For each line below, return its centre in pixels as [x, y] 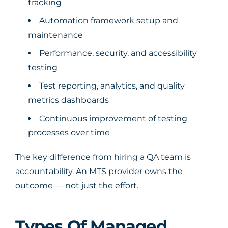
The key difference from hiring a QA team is [103, 157]
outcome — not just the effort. [77, 186]
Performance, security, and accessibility [118, 53]
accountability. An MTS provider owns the [99, 171]
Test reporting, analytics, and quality [112, 86]
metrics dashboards [68, 100]
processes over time [69, 133]
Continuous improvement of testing [113, 118]
